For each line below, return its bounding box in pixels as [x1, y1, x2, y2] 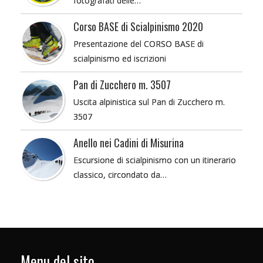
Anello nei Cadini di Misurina [73, 134, 184, 150]
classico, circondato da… [73, 168, 167, 180]
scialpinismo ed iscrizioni [73, 52, 166, 64]
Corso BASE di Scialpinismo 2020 [73, 18, 203, 34]
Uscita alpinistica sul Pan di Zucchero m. [73, 96, 225, 107]
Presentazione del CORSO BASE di [73, 38, 204, 49]
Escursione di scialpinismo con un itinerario [73, 154, 236, 166]
